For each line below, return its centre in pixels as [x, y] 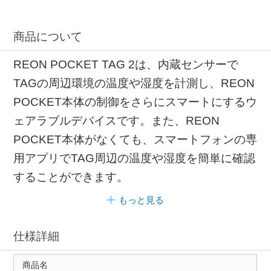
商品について [48, 37]
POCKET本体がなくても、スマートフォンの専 [135, 139]
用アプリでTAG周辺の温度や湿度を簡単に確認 [135, 158]
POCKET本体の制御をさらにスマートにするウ [135, 102]
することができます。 [71, 177]
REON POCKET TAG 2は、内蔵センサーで [126, 64]
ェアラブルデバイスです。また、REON [117, 120]
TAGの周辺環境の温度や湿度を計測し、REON [134, 83]
